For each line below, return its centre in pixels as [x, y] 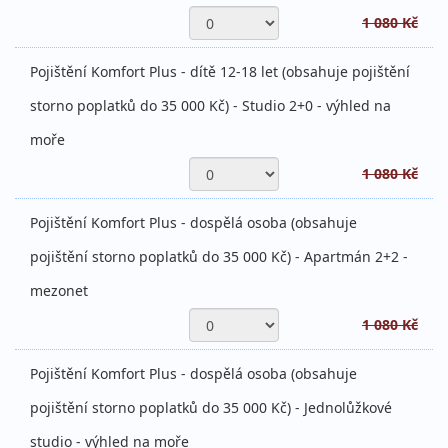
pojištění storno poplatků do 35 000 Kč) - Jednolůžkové [211, 408]
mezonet [59, 291]
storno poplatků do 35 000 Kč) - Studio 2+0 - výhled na [210, 106]
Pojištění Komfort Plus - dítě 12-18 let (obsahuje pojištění [220, 72]
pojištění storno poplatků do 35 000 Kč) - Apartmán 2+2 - [219, 257]
